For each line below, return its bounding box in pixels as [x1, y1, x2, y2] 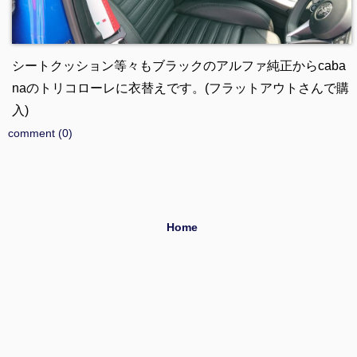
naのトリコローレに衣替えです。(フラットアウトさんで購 [11, 81, 349, 96]
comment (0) [7, 127, 73, 140]
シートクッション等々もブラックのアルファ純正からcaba [11, 59, 346, 73]
